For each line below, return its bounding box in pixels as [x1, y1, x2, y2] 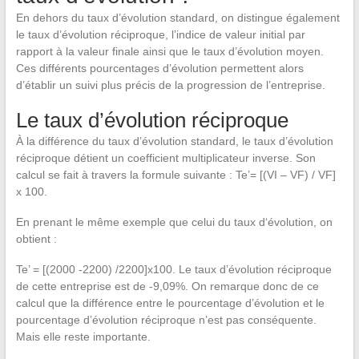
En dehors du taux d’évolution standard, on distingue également [15, 10, 340, 24]
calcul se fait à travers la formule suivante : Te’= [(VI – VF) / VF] [15, 167, 336, 181]
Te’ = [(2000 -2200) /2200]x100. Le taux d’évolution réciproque [15, 262, 332, 276]
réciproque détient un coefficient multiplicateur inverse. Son [15, 151, 316, 164]
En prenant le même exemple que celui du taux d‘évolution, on [15, 215, 333, 228]
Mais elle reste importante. [15, 329, 151, 343]
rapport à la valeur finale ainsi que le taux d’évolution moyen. [15, 44, 324, 58]
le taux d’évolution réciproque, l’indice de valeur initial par [15, 27, 305, 41]
